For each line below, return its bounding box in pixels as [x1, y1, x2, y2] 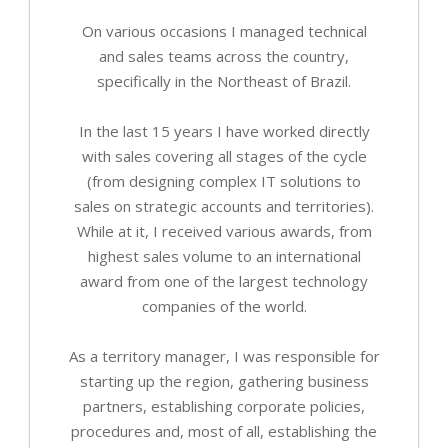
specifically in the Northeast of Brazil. [97, 71, 351, 92]
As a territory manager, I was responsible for [68, 346, 380, 367]
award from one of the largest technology [80, 271, 368, 292]
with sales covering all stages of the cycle [81, 146, 367, 167]
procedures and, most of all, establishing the [71, 421, 377, 442]
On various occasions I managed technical [81, 21, 367, 42]
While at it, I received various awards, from [76, 221, 372, 242]
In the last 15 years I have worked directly [78, 121, 370, 142]
